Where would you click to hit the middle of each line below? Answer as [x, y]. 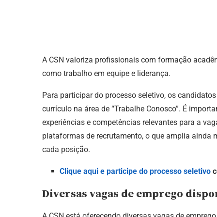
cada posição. [66, 149]
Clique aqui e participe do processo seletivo [135, 171]
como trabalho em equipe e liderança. [106, 73]
